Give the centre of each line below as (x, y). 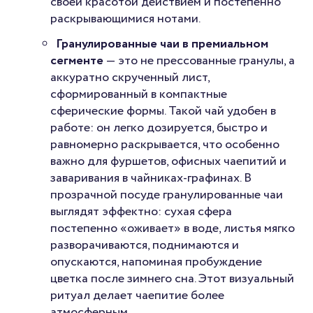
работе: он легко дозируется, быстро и (159, 128)
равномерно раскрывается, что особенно (165, 145)
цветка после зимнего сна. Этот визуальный (172, 279)
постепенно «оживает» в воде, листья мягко (173, 229)
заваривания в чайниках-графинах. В (151, 179)
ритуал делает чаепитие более (137, 296)
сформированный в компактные (139, 95)
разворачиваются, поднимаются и (145, 246)
